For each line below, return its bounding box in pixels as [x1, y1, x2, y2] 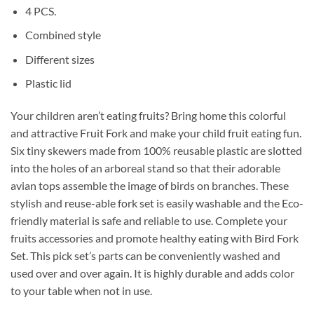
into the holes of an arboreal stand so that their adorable [11, 161, 280, 175]
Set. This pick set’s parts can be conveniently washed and [11, 249, 280, 263]
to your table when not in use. [11, 284, 152, 298]
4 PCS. [25, 4, 56, 18]
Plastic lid [25, 76, 71, 90]
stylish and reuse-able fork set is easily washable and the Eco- [11, 196, 303, 210]
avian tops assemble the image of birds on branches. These [11, 179, 289, 193]
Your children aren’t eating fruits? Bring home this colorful [11, 109, 286, 123]
